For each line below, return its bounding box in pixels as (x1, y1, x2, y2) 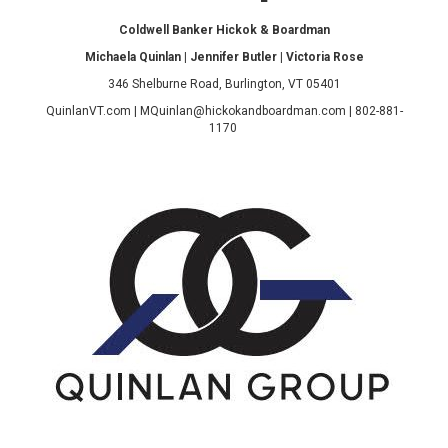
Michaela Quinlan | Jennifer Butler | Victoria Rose (84, 50, 364, 65)
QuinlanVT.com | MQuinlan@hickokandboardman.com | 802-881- (45, 104, 403, 119)
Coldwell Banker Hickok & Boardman (118, 23, 330, 38)
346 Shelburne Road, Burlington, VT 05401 (107, 77, 341, 92)
